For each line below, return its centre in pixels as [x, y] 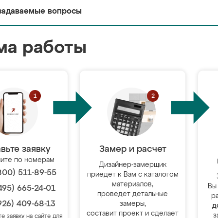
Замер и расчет [133, 149]
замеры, [133, 204]
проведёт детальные [133, 194]
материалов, [133, 184]
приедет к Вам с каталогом [133, 175]
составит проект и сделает [133, 214]
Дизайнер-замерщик [133, 165]
